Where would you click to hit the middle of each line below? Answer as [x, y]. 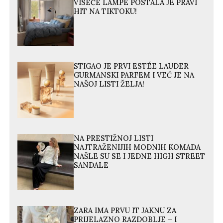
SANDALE [91, 165]
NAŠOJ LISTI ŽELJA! [109, 84]
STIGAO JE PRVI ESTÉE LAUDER [131, 66]
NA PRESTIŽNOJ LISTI [114, 138]
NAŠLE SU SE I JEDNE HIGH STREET [140, 156]
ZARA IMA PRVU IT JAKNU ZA [125, 211]
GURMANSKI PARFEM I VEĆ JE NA [134, 75]
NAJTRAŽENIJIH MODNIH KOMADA [137, 147]
